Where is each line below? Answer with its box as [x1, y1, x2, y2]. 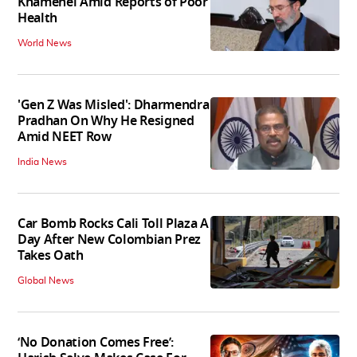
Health [18, 9, 58, 29]
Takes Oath [18, 246, 84, 266]
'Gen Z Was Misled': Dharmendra [18, 96, 210, 116]
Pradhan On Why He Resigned [18, 112, 194, 131]
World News [18, 38, 72, 49]
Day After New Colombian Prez [18, 230, 202, 250]
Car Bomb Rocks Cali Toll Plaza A [18, 214, 209, 234]
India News [18, 157, 67, 167]
